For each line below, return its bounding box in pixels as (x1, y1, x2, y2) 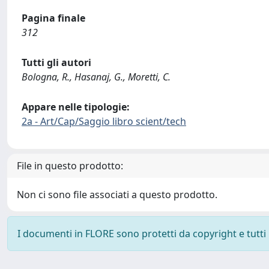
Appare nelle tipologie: (22, 100, 130, 113)
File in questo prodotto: (17, 159, 123, 172)
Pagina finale (22, 11, 85, 25)
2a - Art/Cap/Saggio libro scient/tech (22, 115, 186, 128)
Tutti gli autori (22, 56, 91, 69)
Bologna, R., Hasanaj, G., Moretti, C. (22, 70, 171, 83)
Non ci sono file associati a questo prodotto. (17, 188, 217, 201)
